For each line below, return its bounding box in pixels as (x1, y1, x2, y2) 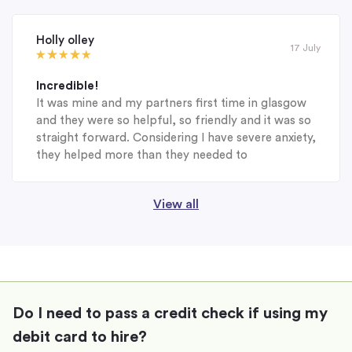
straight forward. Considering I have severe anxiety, (36, 131, 316, 144)
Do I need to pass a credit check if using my (13, 305, 328, 321)
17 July (291, 42, 321, 53)
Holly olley (36, 35, 94, 47)
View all (153, 197, 199, 211)
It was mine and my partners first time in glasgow (36, 97, 306, 109)
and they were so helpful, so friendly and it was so (36, 114, 311, 126)
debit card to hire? (13, 328, 147, 345)
